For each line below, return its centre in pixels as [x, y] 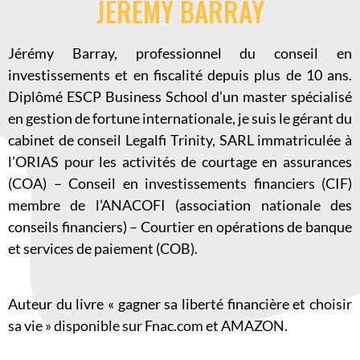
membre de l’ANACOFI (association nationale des [180, 205]
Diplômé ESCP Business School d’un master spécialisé [180, 97]
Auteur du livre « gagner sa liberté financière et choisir [180, 303]
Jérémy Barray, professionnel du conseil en [180, 53]
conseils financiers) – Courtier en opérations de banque [180, 227]
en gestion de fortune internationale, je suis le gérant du [180, 119]
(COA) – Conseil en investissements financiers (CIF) [180, 184]
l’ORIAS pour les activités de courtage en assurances [180, 162]
